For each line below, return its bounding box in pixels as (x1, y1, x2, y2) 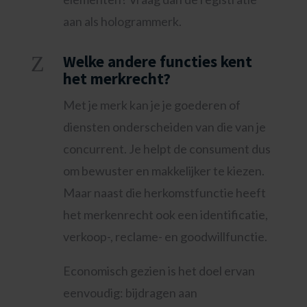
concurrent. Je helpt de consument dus (62, 141, 271, 156)
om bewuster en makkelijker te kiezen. (62, 163, 265, 178)
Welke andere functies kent (62, 51, 252, 71)
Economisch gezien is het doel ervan (62, 263, 255, 278)
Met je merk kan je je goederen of (62, 97, 241, 112)
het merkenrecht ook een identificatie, (62, 207, 268, 222)
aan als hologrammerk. (62, 14, 182, 29)
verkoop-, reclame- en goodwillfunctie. (62, 229, 267, 244)
